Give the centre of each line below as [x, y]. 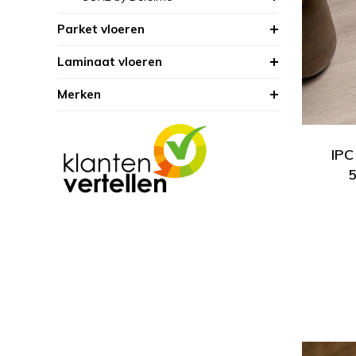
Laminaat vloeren [110, 62]
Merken [79, 94]
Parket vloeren [101, 29]
